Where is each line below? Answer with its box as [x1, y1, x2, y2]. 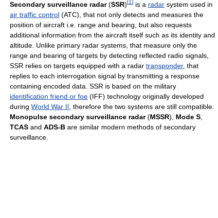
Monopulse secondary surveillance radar [10, 112, 145, 121]
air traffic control [10, 10, 59, 18]
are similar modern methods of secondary [65, 123, 196, 131]
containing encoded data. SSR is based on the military [10, 82, 176, 90]
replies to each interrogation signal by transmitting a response [10, 72, 200, 80]
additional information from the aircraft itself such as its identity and [10, 31, 215, 39]
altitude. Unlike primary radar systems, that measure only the [10, 41, 197, 49]
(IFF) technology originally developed [88, 92, 204, 100]
